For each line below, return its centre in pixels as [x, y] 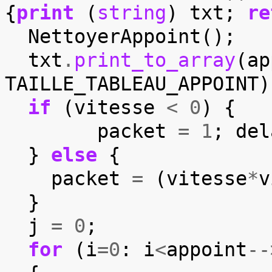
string [132, 12]
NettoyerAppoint [114, 36]
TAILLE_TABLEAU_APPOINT [132, 83]
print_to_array [155, 60]
